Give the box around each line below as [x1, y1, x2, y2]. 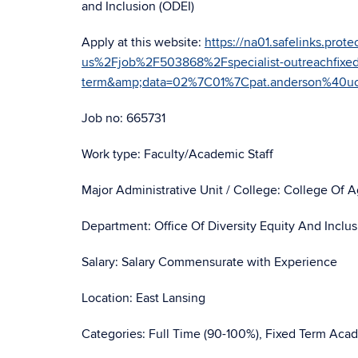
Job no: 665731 [82, 110, 165, 126]
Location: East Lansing [82, 290, 205, 306]
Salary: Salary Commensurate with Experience [82, 254, 337, 270]
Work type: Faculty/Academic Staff [82, 146, 273, 162]
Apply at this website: [82, 34, 201, 50]
